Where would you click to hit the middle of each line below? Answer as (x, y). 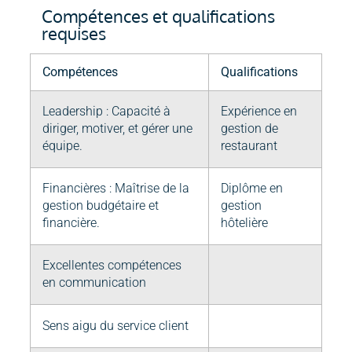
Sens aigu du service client (115, 326)
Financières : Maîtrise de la (116, 189)
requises (74, 33)
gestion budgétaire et (101, 206)
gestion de (249, 129)
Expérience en (259, 112)
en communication (94, 283)
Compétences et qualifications (158, 16)
